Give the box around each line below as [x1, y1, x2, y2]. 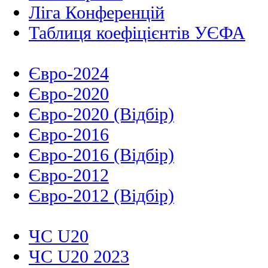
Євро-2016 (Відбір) [29, 145, 174, 165]
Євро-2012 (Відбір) [29, 185, 174, 206]
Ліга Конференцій [29, 2, 165, 23]
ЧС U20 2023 [29, 246, 129, 267]
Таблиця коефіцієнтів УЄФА [29, 23, 245, 43]
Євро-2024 [29, 63, 109, 84]
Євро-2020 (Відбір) [29, 104, 174, 124]
